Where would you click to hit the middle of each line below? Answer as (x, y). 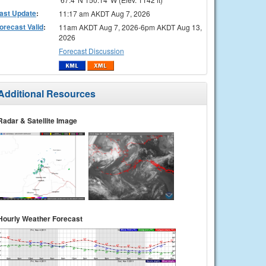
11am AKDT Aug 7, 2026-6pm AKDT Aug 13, (130, 27)
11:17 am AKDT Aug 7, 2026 (104, 13)
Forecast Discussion (91, 50)
